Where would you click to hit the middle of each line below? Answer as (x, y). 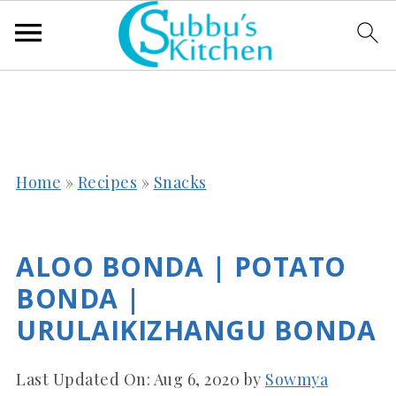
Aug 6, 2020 (196, 379)
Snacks (180, 182)
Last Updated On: (85, 379)
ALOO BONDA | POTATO (181, 267)
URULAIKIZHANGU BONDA (196, 330)
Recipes (107, 182)
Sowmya (297, 379)
